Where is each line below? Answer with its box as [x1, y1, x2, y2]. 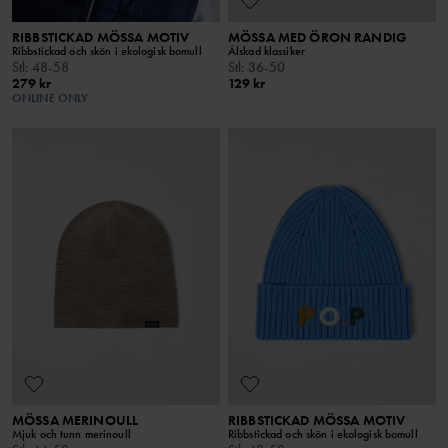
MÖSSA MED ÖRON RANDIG [228, 27, 407, 46]
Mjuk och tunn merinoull [12, 426, 131, 443]
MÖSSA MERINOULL [12, 411, 139, 430]
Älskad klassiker [228, 42, 305, 59]
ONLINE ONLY [12, 89, 89, 106]
